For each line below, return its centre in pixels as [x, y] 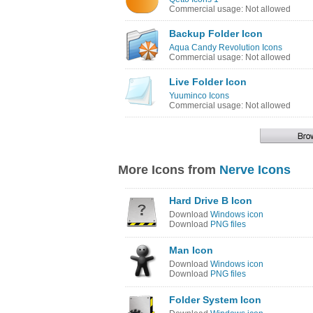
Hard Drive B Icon [211, 201]
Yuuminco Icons [199, 96]
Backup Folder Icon [216, 34]
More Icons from [169, 170]
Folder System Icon [215, 300]
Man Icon [191, 250]
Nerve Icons [255, 170]
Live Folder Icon [208, 82]
